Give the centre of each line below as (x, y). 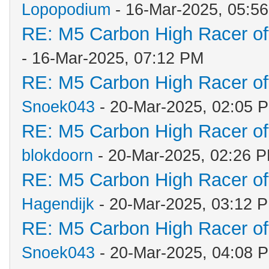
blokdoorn (57, 156)
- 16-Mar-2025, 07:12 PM (113, 58)
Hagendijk (58, 204)
